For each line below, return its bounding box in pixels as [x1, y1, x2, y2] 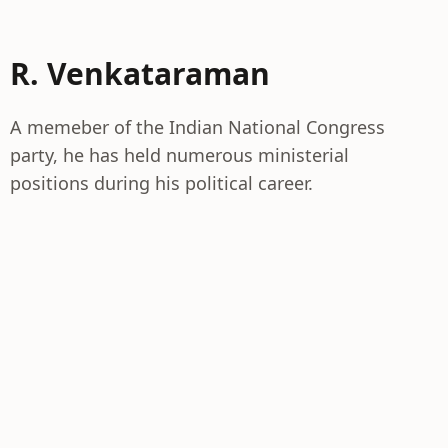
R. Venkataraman [10, 53, 270, 94]
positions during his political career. [10, 171, 313, 195]
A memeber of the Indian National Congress [10, 115, 385, 139]
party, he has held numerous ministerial [10, 143, 349, 167]
